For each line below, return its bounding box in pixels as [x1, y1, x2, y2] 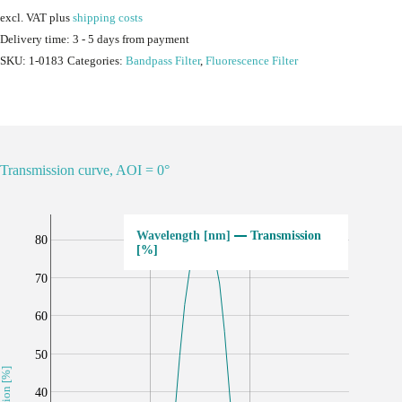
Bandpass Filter [126, 54, 200, 67]
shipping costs [73, 11, 143, 24]
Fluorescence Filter [205, 54, 298, 67]
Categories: [67, 54, 126, 67]
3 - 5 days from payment [73, 32, 189, 46]
